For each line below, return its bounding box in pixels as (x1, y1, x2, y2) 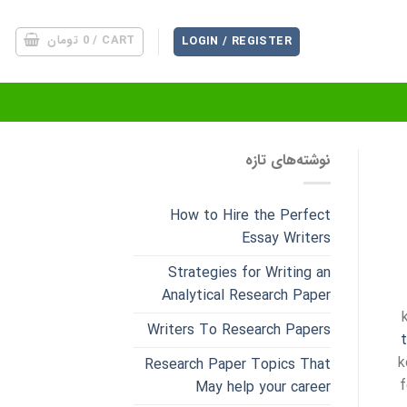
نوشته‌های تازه (244, 149, 331, 172)
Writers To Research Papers (146, 318, 331, 342)
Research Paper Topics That (144, 352, 331, 376)
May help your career (194, 375, 331, 399)
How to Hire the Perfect (169, 203, 331, 227)
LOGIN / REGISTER (181, 32, 292, 51)
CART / (102, 31, 135, 50)
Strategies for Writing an (167, 261, 331, 284)
